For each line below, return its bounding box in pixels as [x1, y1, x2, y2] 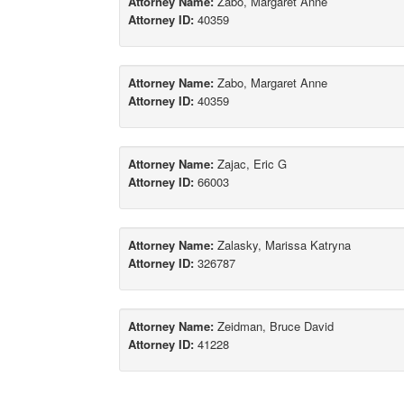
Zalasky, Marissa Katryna [214, 236, 351, 254]
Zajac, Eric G [214, 155, 287, 173]
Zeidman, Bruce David [214, 317, 334, 335]
